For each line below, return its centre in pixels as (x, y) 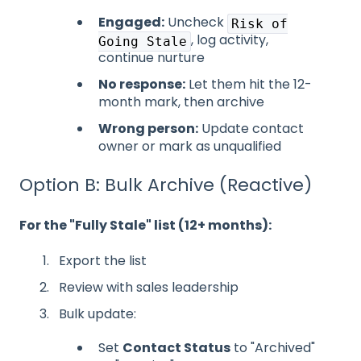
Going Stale (143, 41)
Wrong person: (148, 129)
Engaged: (131, 22)
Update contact (251, 129)
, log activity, (230, 39)
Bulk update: (98, 314)
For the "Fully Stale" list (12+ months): (145, 225)
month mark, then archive (181, 102)
